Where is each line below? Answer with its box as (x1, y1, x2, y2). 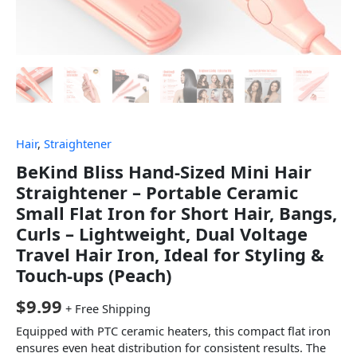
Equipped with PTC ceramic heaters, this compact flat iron (16, 323, 331, 339)
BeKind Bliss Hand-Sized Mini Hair (16, 159, 312, 183)
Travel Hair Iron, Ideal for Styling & (16, 241, 324, 266)
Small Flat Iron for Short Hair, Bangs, (16, 200, 337, 225)
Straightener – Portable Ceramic (16, 179, 298, 204)
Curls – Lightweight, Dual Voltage (16, 221, 308, 245)
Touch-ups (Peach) (16, 262, 171, 287)
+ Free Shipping (65, 300, 151, 316)
